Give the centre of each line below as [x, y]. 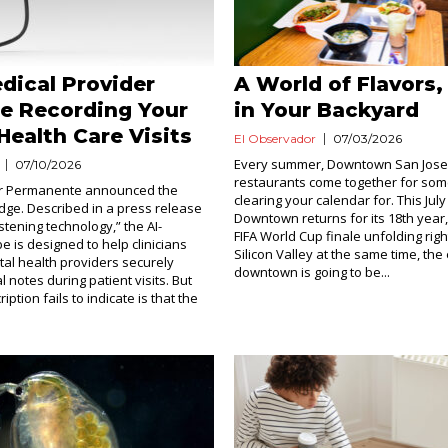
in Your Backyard [326, 110]
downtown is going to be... [311, 272]
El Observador [274, 138]
